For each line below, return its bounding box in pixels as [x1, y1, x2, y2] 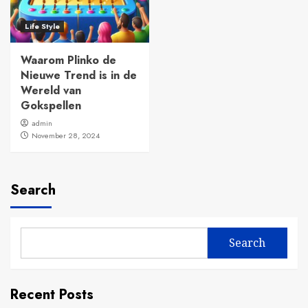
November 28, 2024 [32, 129, 100, 141]
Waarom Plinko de [21, 52, 116, 68]
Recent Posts [10, 284, 93, 305]
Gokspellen [21, 97, 81, 113]
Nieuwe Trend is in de [21, 67, 137, 83]
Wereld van [21, 82, 81, 98]
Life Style [25, 20, 60, 32]
